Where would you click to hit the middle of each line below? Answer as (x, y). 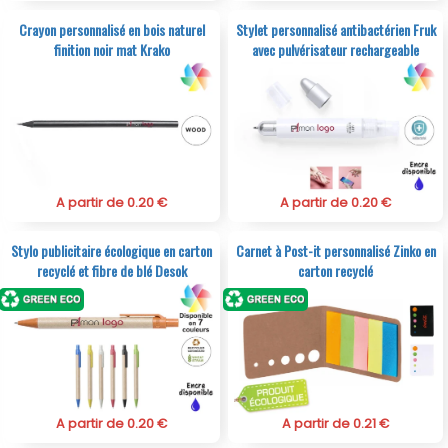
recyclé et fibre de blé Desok (111, 270)
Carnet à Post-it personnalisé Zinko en (335, 250)
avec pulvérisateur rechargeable (336, 50)
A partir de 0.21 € (336, 423)
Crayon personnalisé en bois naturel (111, 30)
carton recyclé (336, 270)
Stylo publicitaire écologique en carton (112, 250)
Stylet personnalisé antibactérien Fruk (335, 30)
